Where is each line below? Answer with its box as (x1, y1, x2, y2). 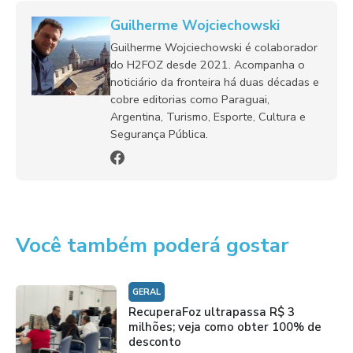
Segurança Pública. (110, 125, 208, 142)
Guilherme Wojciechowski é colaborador (110, 39, 318, 55)
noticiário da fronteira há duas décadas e (110, 73, 319, 90)
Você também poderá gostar (16, 231, 289, 259)
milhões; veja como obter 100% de (128, 318, 321, 335)
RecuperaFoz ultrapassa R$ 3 (128, 303, 295, 320)
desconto (128, 333, 181, 350)
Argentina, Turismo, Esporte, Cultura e (110, 108, 306, 124)
